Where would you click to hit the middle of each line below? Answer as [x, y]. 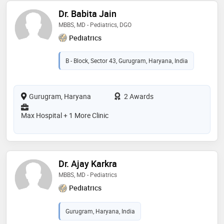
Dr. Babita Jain [87, 13]
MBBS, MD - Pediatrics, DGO [95, 24]
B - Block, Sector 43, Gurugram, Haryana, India [127, 61]
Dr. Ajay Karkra [88, 164]
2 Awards [138, 96]
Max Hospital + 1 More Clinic [65, 115]
